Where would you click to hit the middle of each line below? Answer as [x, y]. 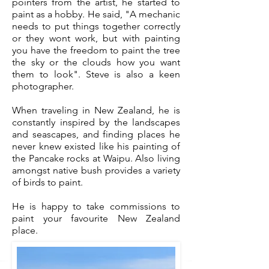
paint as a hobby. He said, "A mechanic [96, 14]
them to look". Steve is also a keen [96, 74]
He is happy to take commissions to [96, 206]
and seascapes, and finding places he [96, 134]
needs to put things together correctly [96, 26]
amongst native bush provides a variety [96, 170]
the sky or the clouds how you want [96, 62]
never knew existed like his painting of [96, 146]
